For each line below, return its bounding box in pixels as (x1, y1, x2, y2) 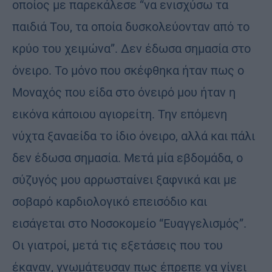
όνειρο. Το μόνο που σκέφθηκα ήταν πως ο (12, 63, 244, 78)
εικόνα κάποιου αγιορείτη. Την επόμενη (12, 107, 227, 122)
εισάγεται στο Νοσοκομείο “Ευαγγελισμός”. (12, 216, 246, 231)
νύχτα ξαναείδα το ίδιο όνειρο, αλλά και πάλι (12, 129, 255, 144)
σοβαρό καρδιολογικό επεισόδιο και (12, 194, 207, 209)
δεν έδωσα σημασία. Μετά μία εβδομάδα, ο (12, 151, 243, 166)
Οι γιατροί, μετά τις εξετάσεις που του (12, 238, 223, 253)
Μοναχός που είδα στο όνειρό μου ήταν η (12, 85, 236, 100)
